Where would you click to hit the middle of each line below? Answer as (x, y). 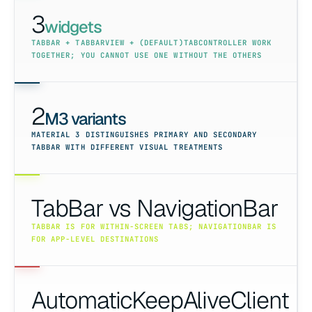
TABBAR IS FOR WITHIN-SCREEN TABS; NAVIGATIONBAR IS (154, 227)
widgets (73, 27)
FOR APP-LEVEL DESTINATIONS (95, 239)
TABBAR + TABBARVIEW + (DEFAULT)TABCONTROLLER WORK (152, 43)
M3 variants (85, 119)
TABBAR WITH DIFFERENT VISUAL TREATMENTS (127, 147)
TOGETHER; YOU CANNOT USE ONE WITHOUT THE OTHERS (147, 55)
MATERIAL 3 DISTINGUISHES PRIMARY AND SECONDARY (145, 135)
